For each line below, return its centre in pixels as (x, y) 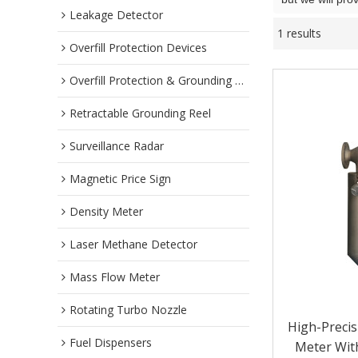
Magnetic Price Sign (120, 179)
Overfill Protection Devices (138, 48)
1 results (299, 33)
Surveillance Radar (117, 146)
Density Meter (106, 211)
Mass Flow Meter (115, 277)
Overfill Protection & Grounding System (152, 80)
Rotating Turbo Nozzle (128, 310)
